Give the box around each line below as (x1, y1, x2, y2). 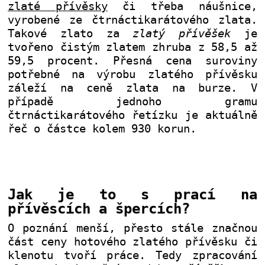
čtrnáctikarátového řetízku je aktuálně (8, 109, 257, 122)
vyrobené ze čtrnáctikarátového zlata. (8, 14, 257, 27)
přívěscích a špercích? (8, 200, 190, 217)
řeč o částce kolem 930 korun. (8, 122, 197, 135)
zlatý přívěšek (132, 27, 231, 40)
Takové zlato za (8, 27, 133, 40)
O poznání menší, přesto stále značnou (8, 221, 257, 234)
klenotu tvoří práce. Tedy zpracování (8, 248, 257, 261)
